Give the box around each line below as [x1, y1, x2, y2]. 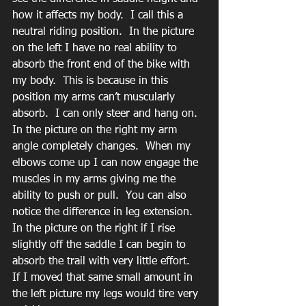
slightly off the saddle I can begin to [12, 239, 189, 251]
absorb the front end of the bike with [12, 59, 193, 70]
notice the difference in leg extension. [12, 206, 199, 218]
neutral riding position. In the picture [12, 26, 197, 38]
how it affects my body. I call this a [12, 10, 186, 21]
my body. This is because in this [12, 75, 171, 87]
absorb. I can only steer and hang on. [12, 108, 204, 120]
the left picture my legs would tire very [12, 288, 201, 300]
